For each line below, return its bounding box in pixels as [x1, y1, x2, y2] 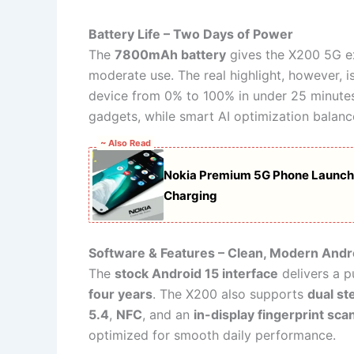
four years [88, 286, 153, 303]
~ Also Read [100, 137, 151, 149]
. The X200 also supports [153, 286, 307, 303]
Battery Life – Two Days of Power [88, 26, 293, 43]
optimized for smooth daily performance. [88, 327, 336, 344]
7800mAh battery [115, 47, 226, 63]
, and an [142, 307, 194, 323]
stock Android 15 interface [115, 265, 278, 282]
